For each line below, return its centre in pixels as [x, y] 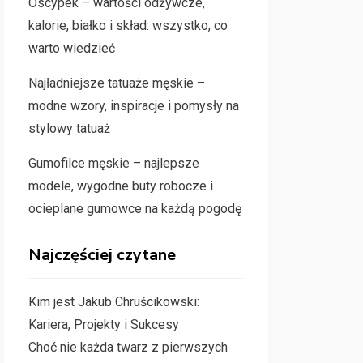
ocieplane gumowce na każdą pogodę [135, 209]
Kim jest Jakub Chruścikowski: [113, 302]
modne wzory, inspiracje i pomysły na [133, 106]
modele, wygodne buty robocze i [120, 186]
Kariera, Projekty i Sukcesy [103, 325]
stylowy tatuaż [69, 128]
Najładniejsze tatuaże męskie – [116, 83]
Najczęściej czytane [102, 255]
